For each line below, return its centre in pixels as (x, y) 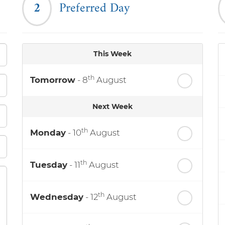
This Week (113, 54)
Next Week (113, 106)
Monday (48, 133)
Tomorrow (53, 80)
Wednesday (57, 197)
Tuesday (49, 165)
